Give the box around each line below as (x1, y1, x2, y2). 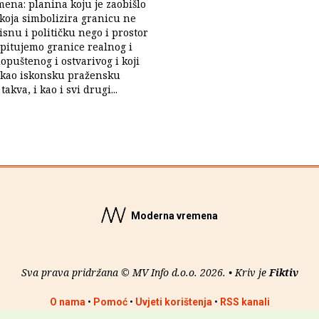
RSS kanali (219, 296, 270, 308)
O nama (49, 296, 85, 308)
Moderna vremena (128, 210, 218, 221)
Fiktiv (268, 266, 298, 279)
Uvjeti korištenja (135, 296, 212, 308)
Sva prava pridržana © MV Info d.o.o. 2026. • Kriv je (21, 266, 269, 279)
